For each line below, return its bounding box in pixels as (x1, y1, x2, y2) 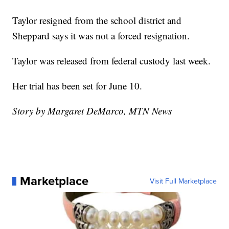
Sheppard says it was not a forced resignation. (12, 29, 190, 42)
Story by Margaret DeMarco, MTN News (12, 104, 172, 118)
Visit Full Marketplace (149, 176, 217, 187)
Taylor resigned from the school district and (12, 14, 182, 27)
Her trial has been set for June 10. (12, 79, 143, 93)
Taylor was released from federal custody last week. (12, 54, 211, 67)
